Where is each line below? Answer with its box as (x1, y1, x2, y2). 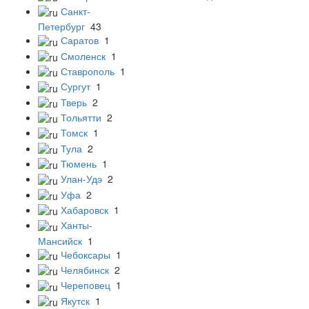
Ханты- (61, 218, 92, 232)
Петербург (38, 19, 85, 34)
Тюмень (61, 157, 97, 171)
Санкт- (61, 4, 90, 19)
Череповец (61, 278, 110, 292)
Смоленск (61, 48, 106, 63)
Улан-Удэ (61, 172, 102, 186)
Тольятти (61, 110, 101, 125)
